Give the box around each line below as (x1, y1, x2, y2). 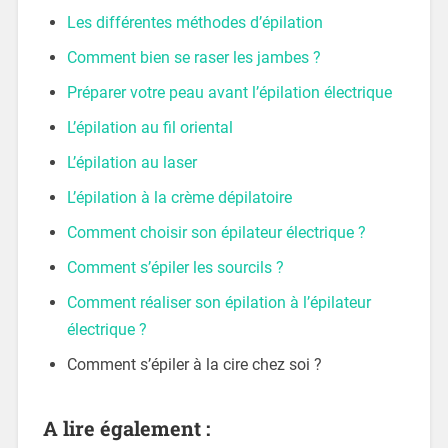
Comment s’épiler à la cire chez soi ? (66, 354, 322, 374)
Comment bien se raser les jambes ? (66, 47, 321, 67)
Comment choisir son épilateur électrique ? (66, 222, 366, 242)
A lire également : (42, 414, 210, 441)
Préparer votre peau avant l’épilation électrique (66, 82, 392, 102)
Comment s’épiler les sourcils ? (66, 257, 284, 277)
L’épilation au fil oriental (66, 117, 233, 137)
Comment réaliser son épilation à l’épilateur (66, 292, 371, 312)
